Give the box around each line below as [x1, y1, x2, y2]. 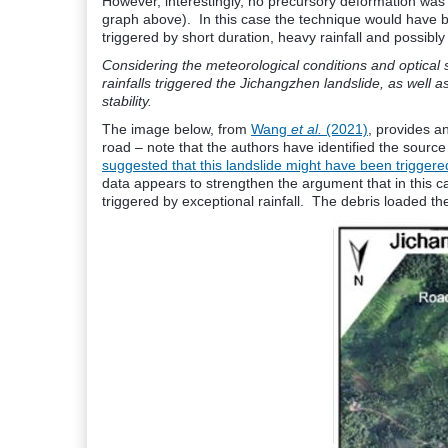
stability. [102, 93, 156, 109]
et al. [291, 121, 322, 137]
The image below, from [102, 121, 251, 137]
